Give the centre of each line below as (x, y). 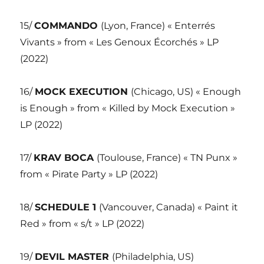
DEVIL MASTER (74, 256)
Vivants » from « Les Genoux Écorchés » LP (120, 42)
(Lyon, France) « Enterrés (158, 25)
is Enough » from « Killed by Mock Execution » (128, 108)
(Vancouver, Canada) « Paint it (169, 207)
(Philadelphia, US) (153, 256)
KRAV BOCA (65, 157)
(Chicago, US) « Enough (186, 91)
